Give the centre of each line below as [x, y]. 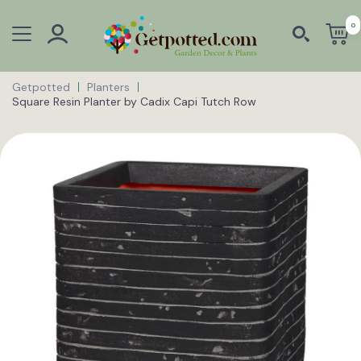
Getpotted [41, 87]
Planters [108, 87]
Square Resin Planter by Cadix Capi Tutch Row [134, 101]
